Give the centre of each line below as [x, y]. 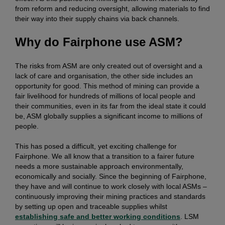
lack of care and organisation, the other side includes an [104, 76]
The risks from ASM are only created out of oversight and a [109, 66]
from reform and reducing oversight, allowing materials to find [113, 9]
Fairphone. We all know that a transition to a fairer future [105, 156]
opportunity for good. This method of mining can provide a [107, 86]
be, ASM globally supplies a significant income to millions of [109, 116]
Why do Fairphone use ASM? [99, 42]
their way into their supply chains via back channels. [97, 19]
